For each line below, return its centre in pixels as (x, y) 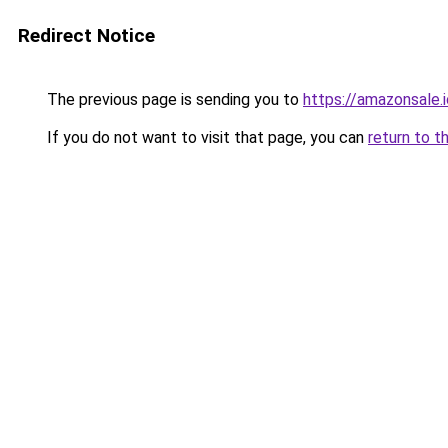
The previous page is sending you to (173, 99)
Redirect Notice (86, 35)
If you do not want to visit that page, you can (205, 137)
